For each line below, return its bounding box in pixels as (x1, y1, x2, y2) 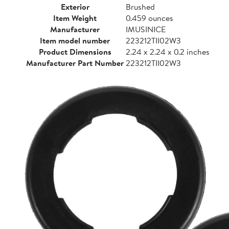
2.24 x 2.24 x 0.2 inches (126, 46, 210, 57)
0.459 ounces (126, 12, 173, 24)
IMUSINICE (126, 24, 166, 35)
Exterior (60, 1, 89, 12)
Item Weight (53, 12, 97, 24)
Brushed (126, 1, 155, 12)
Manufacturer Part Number (26, 57, 124, 68)
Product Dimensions (38, 46, 111, 57)
